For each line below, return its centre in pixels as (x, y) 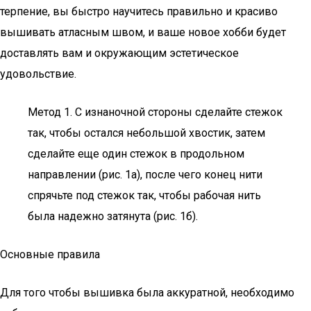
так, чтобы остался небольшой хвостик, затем (146, 133)
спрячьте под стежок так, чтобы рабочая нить (144, 195)
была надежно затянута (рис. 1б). (113, 216)
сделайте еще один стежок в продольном (136, 154)
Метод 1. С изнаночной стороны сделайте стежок (155, 112)
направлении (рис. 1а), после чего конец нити (145, 175)
